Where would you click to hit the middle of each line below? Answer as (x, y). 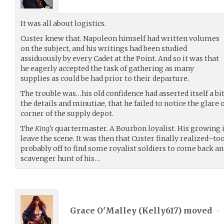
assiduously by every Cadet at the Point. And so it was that (120, 59)
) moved (196, 210)
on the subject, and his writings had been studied (104, 49)
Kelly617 (160, 210)
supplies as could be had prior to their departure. (105, 79)
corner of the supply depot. (67, 114)
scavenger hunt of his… (60, 159)
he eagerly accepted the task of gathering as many (107, 69)
